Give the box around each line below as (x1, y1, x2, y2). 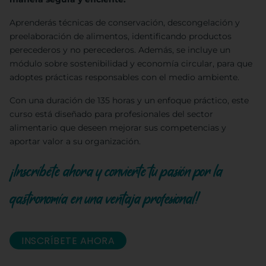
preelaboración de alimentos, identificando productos (9, 31, 232, 42)
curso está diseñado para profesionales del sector (9, 109, 213, 120)
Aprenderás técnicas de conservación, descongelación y (9, 17, 240, 28)
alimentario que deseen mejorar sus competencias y (9, 122, 226, 134)
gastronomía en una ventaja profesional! (9, 189, 199, 210)
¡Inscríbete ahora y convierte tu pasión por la (9, 161, 223, 182)
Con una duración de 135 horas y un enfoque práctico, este (9, 95, 249, 106)
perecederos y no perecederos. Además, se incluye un (9, 45, 230, 56)
